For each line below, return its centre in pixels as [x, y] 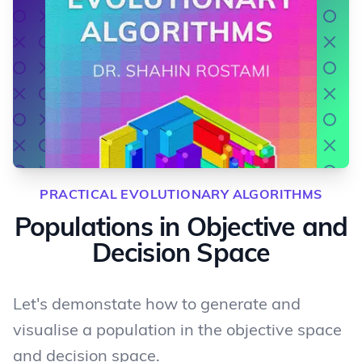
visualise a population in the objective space [177, 329]
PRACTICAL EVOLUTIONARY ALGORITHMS [181, 194]
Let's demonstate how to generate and [157, 303]
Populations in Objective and [181, 226]
